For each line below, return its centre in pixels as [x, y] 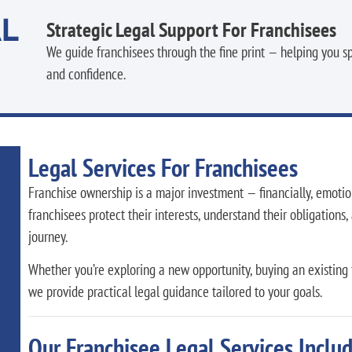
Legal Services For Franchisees [163, 167]
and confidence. [86, 73]
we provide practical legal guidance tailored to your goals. [175, 291]
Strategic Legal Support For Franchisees [192, 29]
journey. [48, 236]
